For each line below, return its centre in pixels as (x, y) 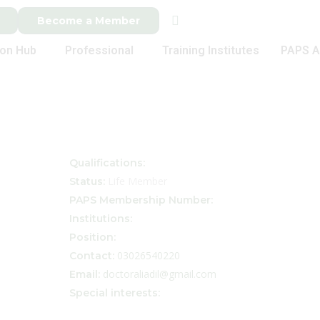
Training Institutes (211, 50)
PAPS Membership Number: (141, 200)
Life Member (136, 181)
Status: (87, 181)
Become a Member (89, 21)
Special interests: (114, 293)
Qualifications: (107, 163)
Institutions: (100, 219)
